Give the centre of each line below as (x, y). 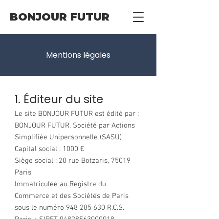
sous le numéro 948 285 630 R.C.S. (69, 208)
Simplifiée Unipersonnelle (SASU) (68, 137)
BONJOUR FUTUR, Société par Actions (75, 126)
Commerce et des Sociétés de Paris (72, 196)
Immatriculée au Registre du (60, 184)
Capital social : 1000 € (49, 149)
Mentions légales (78, 55)
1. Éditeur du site (59, 99)
